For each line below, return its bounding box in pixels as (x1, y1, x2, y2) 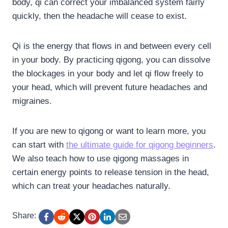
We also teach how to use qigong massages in (12, 153, 189, 163)
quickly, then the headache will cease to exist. (12, 11, 189, 21)
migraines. (12, 96, 54, 106)
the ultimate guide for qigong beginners (66, 139, 213, 150)
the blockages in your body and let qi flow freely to (12, 68, 203, 78)
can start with (12, 139, 66, 150)
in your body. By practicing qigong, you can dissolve (12, 54, 210, 65)
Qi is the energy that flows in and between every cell (12, 41, 211, 51)
